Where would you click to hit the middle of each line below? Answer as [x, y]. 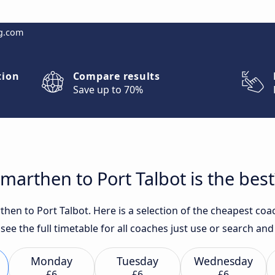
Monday [52, 261]
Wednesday [223, 261]
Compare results [116, 76]
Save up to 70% [108, 90]
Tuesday [137, 261]
